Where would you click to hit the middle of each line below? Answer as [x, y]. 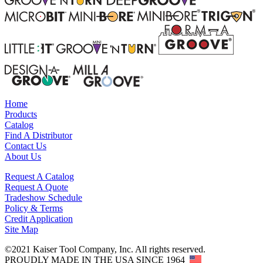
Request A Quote [36, 187]
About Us [23, 157]
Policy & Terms [34, 208]
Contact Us [26, 146]
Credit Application [39, 219]
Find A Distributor [38, 136]
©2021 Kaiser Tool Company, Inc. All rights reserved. [105, 249]
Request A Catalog [39, 177]
